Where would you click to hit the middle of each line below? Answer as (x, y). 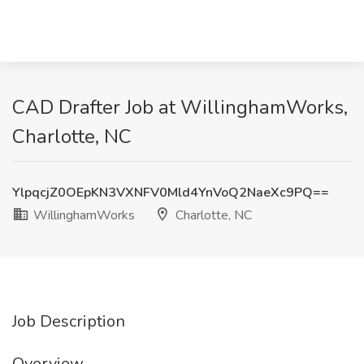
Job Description (69, 321)
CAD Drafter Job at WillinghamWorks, (180, 107)
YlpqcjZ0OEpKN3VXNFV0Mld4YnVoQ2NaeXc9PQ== (171, 193)
